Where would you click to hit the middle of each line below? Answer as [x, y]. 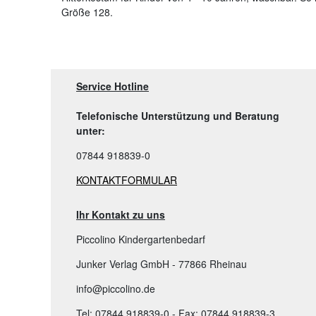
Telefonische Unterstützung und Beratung [178, 116]
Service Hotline [113, 86]
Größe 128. [87, 12]
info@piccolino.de [116, 289]
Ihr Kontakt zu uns [121, 215]
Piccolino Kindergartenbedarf [141, 239]
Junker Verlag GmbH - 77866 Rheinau [162, 264]
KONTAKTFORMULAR [127, 180]
